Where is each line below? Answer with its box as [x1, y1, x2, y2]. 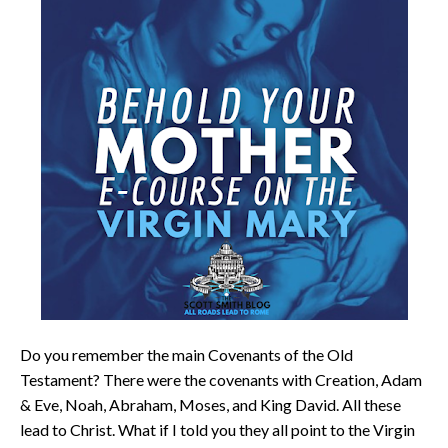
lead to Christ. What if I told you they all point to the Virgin [20, 419, 415, 439]
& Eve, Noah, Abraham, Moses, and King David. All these [20, 394, 401, 414]
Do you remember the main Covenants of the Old [20, 344, 353, 364]
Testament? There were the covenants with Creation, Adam [20, 369, 422, 389]
